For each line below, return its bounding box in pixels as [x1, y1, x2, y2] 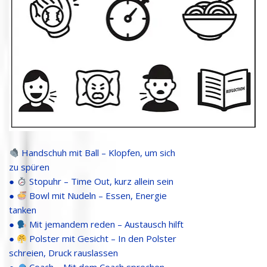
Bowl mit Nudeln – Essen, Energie [27, 190, 167, 202]
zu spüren [9, 161, 49, 173]
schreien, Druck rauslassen [9, 247, 118, 259]
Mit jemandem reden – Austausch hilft [27, 218, 184, 231]
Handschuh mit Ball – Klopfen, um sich [19, 147, 176, 159]
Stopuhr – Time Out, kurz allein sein [27, 175, 174, 188]
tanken [9, 204, 36, 216]
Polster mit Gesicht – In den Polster [27, 232, 177, 245]
